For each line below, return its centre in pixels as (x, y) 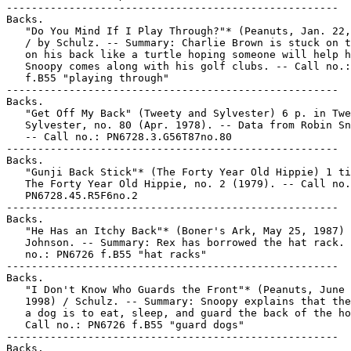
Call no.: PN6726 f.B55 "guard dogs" (125, 325)
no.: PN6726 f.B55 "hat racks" (107, 254)
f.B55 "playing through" (88, 78)
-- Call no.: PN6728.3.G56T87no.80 (119, 137)
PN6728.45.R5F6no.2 (72, 195)
